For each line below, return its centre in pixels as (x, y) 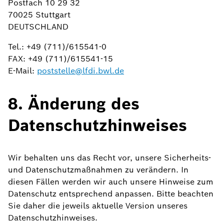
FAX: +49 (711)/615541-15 (60, 59)
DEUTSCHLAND (38, 27)
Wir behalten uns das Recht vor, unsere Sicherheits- (109, 158)
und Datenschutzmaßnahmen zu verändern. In (98, 170)
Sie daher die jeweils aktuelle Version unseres (98, 206)
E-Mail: (22, 71)
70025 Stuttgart (39, 15)
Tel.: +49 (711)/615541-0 (57, 47)
